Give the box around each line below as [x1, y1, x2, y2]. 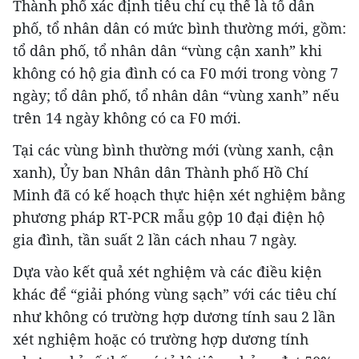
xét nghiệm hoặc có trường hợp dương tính [13, 329, 309, 349]
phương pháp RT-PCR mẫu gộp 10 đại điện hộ [13, 207, 325, 227]
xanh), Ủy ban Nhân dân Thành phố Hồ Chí [13, 162, 309, 182]
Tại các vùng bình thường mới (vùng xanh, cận [13, 139, 334, 159]
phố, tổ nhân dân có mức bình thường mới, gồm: [13, 18, 346, 38]
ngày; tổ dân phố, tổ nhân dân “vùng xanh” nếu [13, 85, 339, 105]
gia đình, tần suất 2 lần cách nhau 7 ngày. [13, 229, 297, 249]
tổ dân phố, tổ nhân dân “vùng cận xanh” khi [13, 40, 322, 60]
